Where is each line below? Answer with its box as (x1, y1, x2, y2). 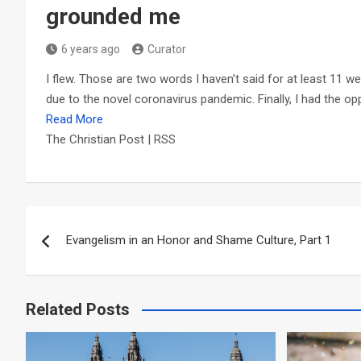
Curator (147, 42, 186, 56)
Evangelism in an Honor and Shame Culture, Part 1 (66, 232, 331, 247)
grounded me (46, 2, 180, 30)
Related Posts (26, 299, 130, 319)
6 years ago (61, 42, 120, 56)
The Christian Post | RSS (46, 131, 176, 147)
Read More (46, 111, 103, 127)
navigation (25, 239, 145, 270)
